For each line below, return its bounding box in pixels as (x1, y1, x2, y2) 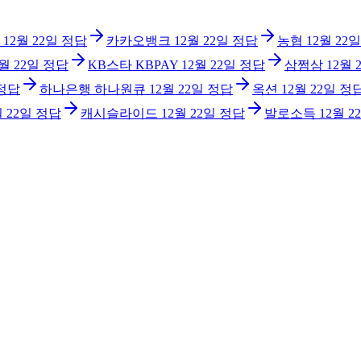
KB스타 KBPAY (88, 57, 178, 72)
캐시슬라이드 (81, 106, 158, 120)
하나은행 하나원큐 (39, 81, 146, 96)
